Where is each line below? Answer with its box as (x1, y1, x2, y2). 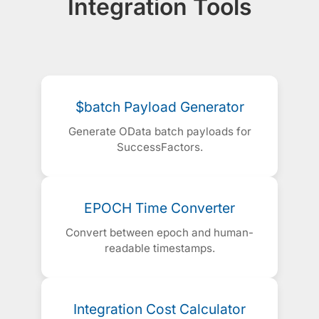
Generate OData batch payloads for (68, 125, 251, 139)
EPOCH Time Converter (84, 199, 235, 217)
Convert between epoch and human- (66, 226, 253, 240)
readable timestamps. (104, 241, 215, 256)
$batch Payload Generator (75, 98, 244, 116)
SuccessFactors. (116, 140, 203, 155)
